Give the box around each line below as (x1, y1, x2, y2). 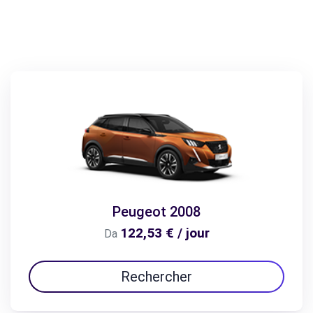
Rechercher (121, 268, 192, 285)
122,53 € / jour (119, 224, 210, 241)
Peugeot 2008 (112, 203, 201, 220)
